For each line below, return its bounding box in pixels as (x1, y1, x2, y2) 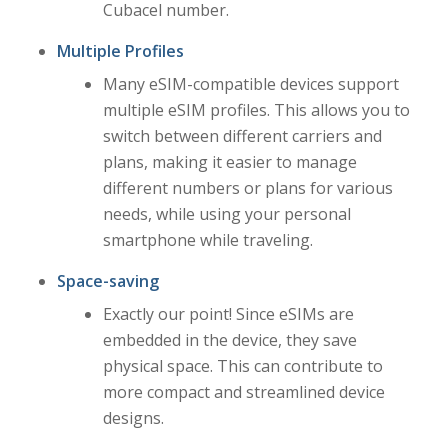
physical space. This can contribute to (102, 354, 383, 377)
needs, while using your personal (102, 202, 351, 225)
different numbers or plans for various (102, 176, 393, 199)
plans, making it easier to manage (102, 150, 357, 173)
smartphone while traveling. (102, 228, 313, 251)
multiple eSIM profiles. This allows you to (102, 98, 410, 121)
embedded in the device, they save (102, 328, 357, 351)
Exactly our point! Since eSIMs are (102, 302, 354, 325)
